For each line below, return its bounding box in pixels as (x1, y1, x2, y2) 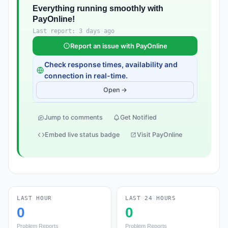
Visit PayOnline (137, 131, 182, 138)
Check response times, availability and (44, 60, 178, 69)
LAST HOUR (17, 195, 52, 202)
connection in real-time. (44, 71, 128, 80)
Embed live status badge (45, 131, 120, 138)
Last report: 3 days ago (33, 27, 115, 35)
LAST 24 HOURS (125, 195, 176, 202)
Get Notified (120, 113, 157, 121)
